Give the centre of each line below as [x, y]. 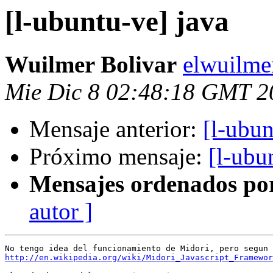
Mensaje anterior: [116, 129]
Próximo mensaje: [119, 157]
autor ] [61, 211]
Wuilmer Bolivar [91, 65]
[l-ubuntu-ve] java [117, 21]
